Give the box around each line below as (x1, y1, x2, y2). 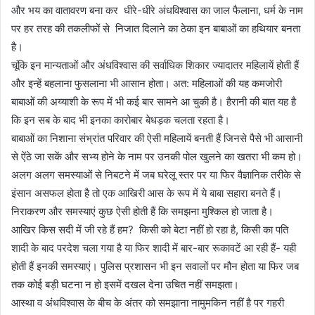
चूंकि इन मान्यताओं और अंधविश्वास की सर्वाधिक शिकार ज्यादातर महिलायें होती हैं (11, 58, 299, 72)
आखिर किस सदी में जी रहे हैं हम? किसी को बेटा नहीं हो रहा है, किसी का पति (11, 223, 288, 237)
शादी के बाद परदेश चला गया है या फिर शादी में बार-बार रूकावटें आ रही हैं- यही (11, 241, 296, 255)
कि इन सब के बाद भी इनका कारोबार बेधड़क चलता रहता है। (11, 113, 230, 127)
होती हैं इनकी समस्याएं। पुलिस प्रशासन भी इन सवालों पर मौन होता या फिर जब (11, 259, 299, 274)
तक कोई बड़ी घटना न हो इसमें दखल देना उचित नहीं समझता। (11, 278, 239, 292)
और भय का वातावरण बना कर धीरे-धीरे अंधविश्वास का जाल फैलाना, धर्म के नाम (11, 4, 303, 18)
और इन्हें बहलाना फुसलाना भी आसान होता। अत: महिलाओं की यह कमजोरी (11, 77, 282, 91)
